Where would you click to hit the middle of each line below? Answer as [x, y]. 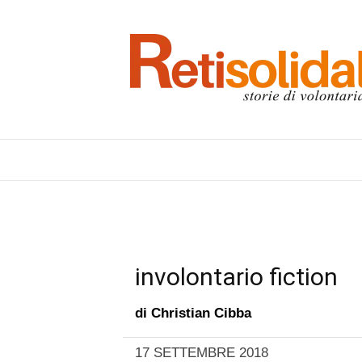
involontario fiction [236, 277]
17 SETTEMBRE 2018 [202, 353]
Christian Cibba [201, 313]
